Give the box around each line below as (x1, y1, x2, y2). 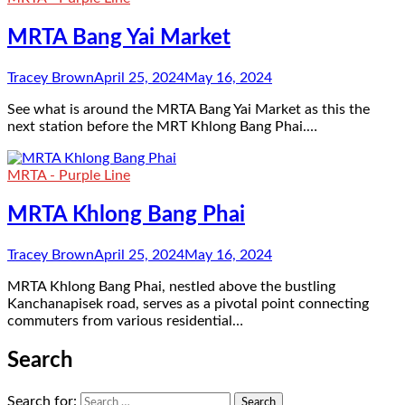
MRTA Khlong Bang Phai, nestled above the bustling (7, 279, 335, 294)
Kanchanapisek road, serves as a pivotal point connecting (7, 297, 369, 311)
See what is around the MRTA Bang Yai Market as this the (7, 102, 370, 118)
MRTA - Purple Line (7, 168, 130, 184)
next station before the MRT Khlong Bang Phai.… (7, 119, 317, 135)
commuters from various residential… (7, 314, 243, 328)
